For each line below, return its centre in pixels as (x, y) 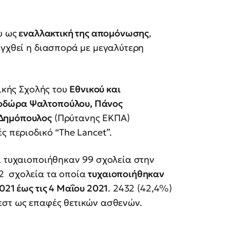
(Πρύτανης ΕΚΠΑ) (91, 118)
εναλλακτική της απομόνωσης (83, 33)
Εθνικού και (95, 89)
